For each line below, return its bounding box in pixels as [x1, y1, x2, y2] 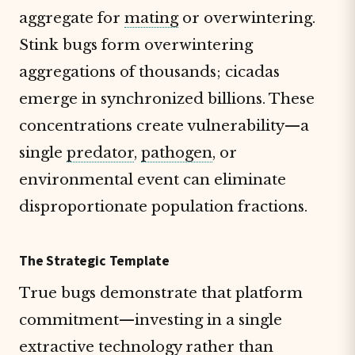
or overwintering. [178, 9, 315, 27]
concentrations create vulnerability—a [19, 116, 309, 135]
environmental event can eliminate [19, 170, 286, 189]
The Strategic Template [19, 251, 170, 271]
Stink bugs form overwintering [19, 36, 253, 54]
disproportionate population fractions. [19, 197, 307, 216]
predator [67, 143, 134, 162]
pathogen [141, 143, 212, 162]
